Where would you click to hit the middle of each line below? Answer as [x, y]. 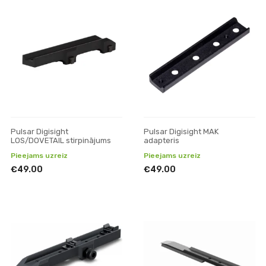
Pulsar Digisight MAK [181, 132]
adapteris [161, 140]
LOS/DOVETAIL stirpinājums [61, 140]
